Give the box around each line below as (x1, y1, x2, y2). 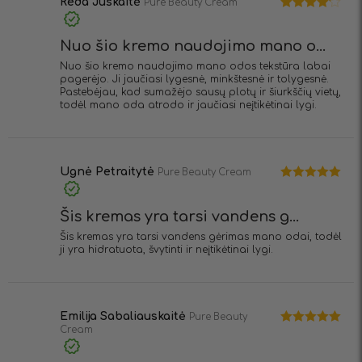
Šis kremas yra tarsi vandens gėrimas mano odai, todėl (60, 230, 342, 242)
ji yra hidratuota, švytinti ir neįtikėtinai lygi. (60, 243, 273, 255)
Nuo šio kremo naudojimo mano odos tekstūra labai (60, 61, 330, 73)
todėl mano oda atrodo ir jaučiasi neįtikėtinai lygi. (60, 99, 317, 112)
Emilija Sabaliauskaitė (60, 309, 189, 322)
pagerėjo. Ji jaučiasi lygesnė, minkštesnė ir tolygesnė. (60, 74, 329, 86)
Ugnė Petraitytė (60, 166, 158, 179)
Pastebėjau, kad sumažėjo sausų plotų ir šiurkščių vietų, (60, 86, 341, 99)
